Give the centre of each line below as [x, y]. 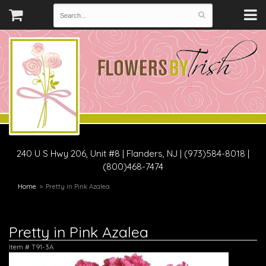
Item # [20, 247]
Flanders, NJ [153, 153]
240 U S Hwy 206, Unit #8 [68, 153]
